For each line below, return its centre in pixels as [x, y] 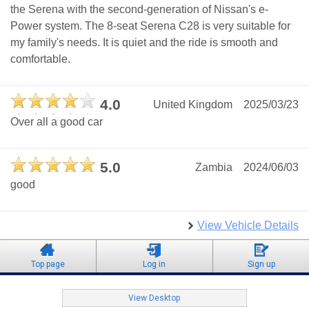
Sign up [261, 264]
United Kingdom [193, 104]
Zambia [214, 167]
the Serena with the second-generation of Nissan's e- [139, 9]
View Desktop [154, 298]
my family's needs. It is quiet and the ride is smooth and [144, 42]
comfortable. [40, 59]
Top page [48, 264]
